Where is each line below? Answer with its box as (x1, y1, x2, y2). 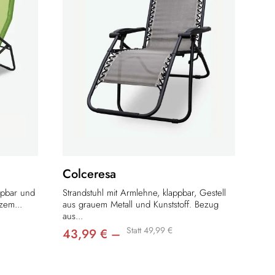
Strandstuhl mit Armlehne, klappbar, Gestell (63, 186, 226, 200)
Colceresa (63, 165, 116, 184)
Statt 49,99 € (126, 224, 172, 237)
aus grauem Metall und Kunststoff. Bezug (63, 198, 219, 212)
